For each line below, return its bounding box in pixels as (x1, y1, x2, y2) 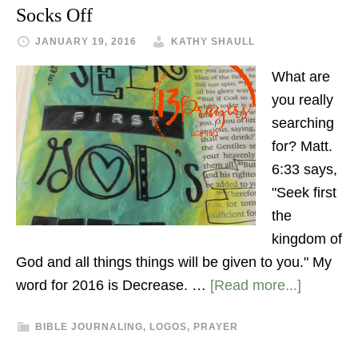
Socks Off (16, 5, 93, 26)
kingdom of (272, 231, 342, 247)
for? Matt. (272, 138, 332, 154)
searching (272, 115, 334, 131)
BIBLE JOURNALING (35, 321, 143, 332)
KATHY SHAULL (171, 36, 255, 47)
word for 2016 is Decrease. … (16, 277, 210, 293)
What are (272, 69, 330, 85)
